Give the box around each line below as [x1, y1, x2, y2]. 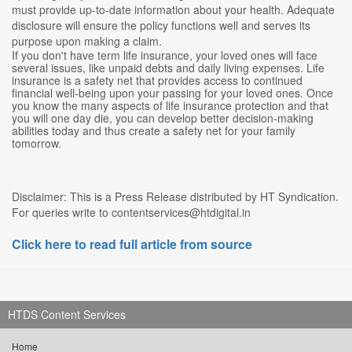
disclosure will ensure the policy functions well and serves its [12, 16, 310, 33]
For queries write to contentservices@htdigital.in [12, 204, 251, 221]
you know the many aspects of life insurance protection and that [12, 97, 328, 113]
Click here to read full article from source [12, 235, 252, 254]
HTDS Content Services [8, 306, 126, 323]
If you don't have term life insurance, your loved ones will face [12, 46, 317, 63]
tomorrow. [12, 134, 61, 151]
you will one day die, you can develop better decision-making [12, 109, 313, 126]
